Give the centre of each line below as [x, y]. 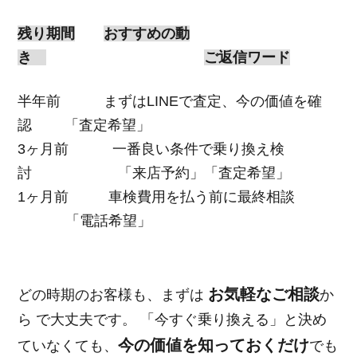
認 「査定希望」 [84, 126]
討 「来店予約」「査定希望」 [154, 173]
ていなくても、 [68, 346]
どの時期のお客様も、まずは [113, 295]
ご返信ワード [247, 58]
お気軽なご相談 [264, 294]
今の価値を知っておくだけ [214, 345]
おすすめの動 [147, 34]
